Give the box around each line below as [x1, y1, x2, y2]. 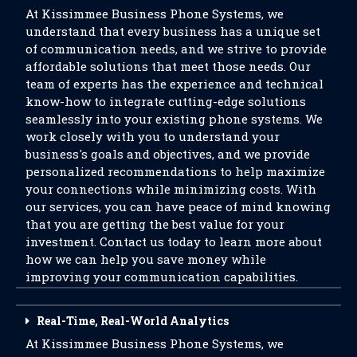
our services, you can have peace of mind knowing [25, 198, 331, 214]
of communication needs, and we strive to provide [25, 40, 327, 57]
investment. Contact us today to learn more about [25, 233, 322, 249]
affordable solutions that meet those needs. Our [25, 57, 311, 74]
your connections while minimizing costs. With [25, 180, 316, 197]
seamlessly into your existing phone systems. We [25, 110, 323, 127]
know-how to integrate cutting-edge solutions [25, 92, 306, 109]
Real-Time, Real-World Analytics [37, 312, 229, 328]
